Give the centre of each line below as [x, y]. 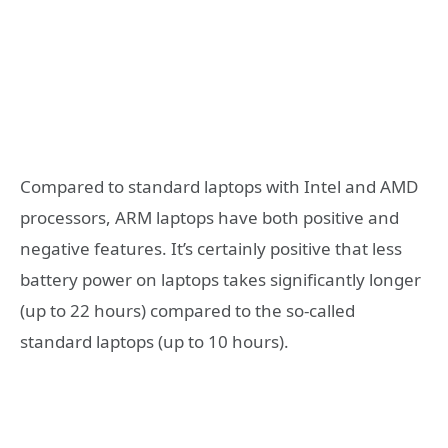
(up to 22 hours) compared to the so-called [187, 310]
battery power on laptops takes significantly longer [220, 279]
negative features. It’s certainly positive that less [211, 248]
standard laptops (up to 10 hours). [154, 341]
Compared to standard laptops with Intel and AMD [219, 186]
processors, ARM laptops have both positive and [209, 217]
